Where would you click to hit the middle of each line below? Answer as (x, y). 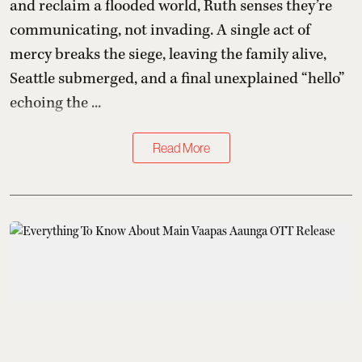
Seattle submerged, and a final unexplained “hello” (177, 79)
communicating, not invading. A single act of (160, 31)
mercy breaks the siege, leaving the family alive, (168, 55)
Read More (181, 148)
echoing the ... (55, 103)
